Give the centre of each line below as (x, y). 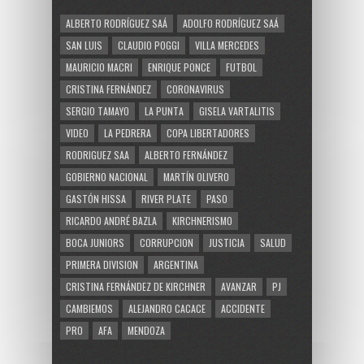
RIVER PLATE (166, 198)
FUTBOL (241, 67)
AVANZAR (239, 286)
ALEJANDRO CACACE (167, 308)
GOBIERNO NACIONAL (107, 176)
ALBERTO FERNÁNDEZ (186, 154)
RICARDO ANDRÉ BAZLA (111, 220)
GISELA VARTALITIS (237, 110)
